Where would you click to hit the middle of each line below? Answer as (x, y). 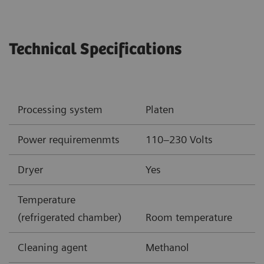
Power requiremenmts (69, 139)
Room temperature (189, 217)
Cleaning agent (52, 247)
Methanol (167, 247)
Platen (160, 109)
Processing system (60, 109)
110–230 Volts (179, 139)
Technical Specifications (95, 49)
